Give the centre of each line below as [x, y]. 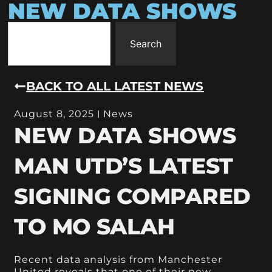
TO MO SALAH [94, 226]
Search [146, 44]
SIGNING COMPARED [132, 196]
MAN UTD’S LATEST [124, 165]
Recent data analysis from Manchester [118, 259]
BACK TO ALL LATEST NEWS [115, 86]
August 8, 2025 [54, 114]
